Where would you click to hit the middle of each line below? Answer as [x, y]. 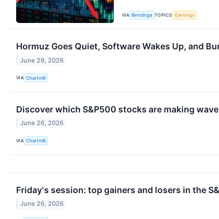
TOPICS [164, 15]
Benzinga [142, 15]
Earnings [185, 15]
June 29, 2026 [42, 60]
